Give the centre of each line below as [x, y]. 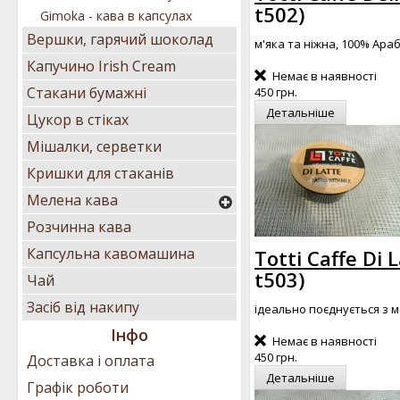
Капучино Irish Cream [101, 66]
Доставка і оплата [91, 361]
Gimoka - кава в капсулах [116, 16]
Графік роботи [78, 387]
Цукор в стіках [78, 120]
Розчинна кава [79, 227]
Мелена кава [72, 200]
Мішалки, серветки [94, 146]
